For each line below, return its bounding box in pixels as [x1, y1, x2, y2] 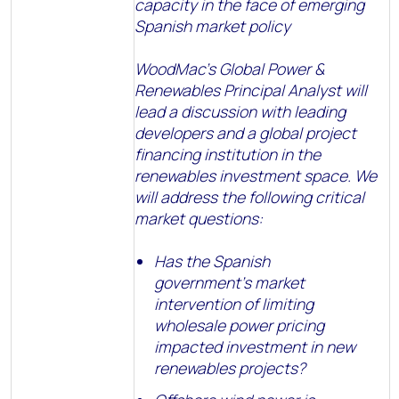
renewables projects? [154, 357, 306, 379]
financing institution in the [134, 143, 321, 165]
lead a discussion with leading [134, 101, 346, 122]
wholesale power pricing [154, 314, 325, 336]
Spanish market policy [134, 15, 290, 37]
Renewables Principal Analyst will [134, 79, 367, 101]
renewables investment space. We [134, 165, 377, 186]
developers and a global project [134, 122, 356, 143]
